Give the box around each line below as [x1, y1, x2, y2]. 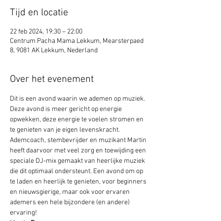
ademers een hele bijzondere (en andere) [10, 198, 131, 207]
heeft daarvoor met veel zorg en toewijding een [10, 147, 147, 155]
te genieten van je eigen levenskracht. [10, 126, 121, 134]
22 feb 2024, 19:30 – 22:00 [10, 28, 82, 36]
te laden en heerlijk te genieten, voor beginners [10, 178, 148, 186]
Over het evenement [10, 74, 94, 85]
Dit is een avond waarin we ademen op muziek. [10, 95, 147, 103]
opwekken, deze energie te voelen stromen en [10, 115, 145, 124]
